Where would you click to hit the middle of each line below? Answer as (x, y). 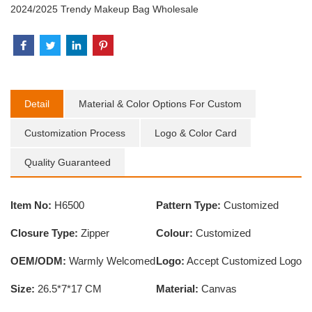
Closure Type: (44, 233)
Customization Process (75, 133)
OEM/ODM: (38, 261)
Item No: (31, 205)
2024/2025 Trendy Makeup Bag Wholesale (104, 9)
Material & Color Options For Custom (160, 104)
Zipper (94, 233)
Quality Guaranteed (68, 163)
